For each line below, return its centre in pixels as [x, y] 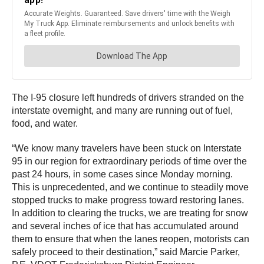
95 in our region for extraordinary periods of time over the [129, 161]
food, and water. [45, 123]
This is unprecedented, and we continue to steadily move [130, 187]
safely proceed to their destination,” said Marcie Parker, [126, 252]
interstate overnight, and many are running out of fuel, [122, 110]
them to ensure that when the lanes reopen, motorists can [131, 239]
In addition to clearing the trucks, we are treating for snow [130, 213]
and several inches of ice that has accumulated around [125, 226]
